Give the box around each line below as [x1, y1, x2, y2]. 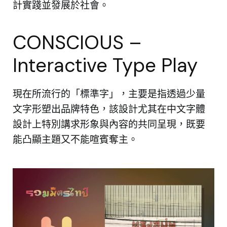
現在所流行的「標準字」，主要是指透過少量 [13, 89, 205, 101]
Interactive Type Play [13, 53, 198, 79]
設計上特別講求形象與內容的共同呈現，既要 [13, 119, 205, 131]
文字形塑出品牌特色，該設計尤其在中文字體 [13, 104, 205, 116]
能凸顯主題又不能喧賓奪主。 [13, 134, 138, 146]
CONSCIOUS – [13, 30, 142, 56]
